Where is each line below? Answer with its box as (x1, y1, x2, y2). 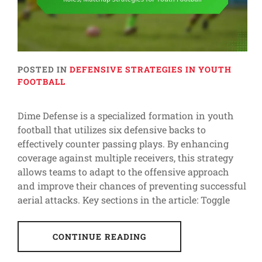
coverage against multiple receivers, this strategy (18, 151, 233, 164)
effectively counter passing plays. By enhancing (18, 137, 229, 150)
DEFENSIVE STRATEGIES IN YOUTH (70, 63, 232, 75)
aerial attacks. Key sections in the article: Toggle (18, 193, 230, 206)
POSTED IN (18, 63, 70, 75)
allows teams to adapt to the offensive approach (18, 165, 229, 178)
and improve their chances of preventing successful (18, 179, 246, 192)
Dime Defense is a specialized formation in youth (18, 109, 233, 122)
